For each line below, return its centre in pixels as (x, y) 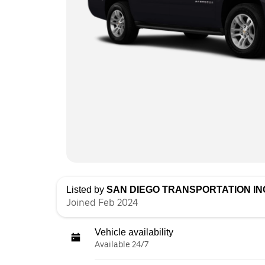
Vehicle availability (134, 232)
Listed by (86, 189)
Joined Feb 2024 (102, 202)
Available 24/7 (122, 244)
